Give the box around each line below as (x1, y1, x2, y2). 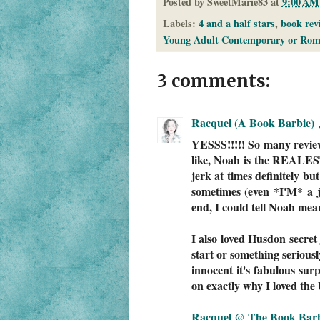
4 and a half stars (198, 15, 275, 31)
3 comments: (156, 69, 270, 92)
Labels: (162, 15, 199, 31)
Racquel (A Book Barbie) (191, 114, 314, 131)
